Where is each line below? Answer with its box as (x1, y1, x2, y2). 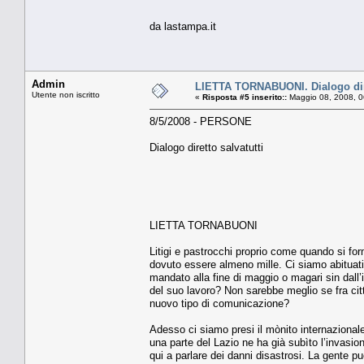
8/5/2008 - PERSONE (149, 115, 252, 128)
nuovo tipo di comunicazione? (149, 297, 289, 310)
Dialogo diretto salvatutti (149, 141, 263, 154)
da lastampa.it (149, 19, 216, 32)
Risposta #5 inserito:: (202, 92, 287, 102)
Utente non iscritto (32, 89, 100, 99)
